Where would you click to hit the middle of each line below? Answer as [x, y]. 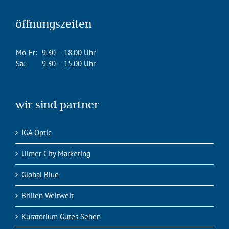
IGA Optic [37, 133]
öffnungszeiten [53, 24]
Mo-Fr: [28, 53]
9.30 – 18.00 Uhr [69, 53]
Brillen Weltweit [48, 196]
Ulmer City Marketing [56, 154]
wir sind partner [57, 105]
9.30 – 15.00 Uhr [69, 64]
